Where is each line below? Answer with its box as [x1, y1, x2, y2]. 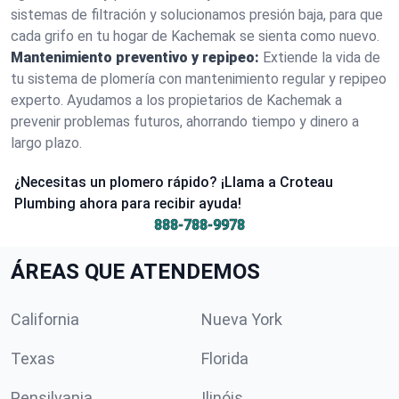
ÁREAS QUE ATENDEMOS [11, 259, 260, 284]
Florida [201, 349, 248, 368]
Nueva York [201, 310, 282, 329]
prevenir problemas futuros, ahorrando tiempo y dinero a [11, 113, 359, 130]
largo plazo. [11, 134, 82, 151]
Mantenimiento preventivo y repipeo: [11, 49, 259, 66]
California [11, 310, 79, 329]
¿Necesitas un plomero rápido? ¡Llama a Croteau [14, 174, 333, 191]
